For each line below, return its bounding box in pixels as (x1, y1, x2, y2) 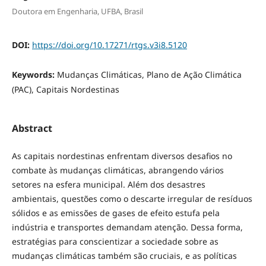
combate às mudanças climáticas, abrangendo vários (11, 164, 224, 176)
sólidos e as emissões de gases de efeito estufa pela (11, 207, 220, 219)
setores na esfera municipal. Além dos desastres (11, 179, 205, 191)
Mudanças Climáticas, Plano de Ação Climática (56, 68, 242, 80)
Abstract (11, 122, 52, 135)
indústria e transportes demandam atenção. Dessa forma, (11, 221, 243, 233)
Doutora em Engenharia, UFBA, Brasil (11, 5, 143, 17)
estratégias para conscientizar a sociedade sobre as (11, 236, 218, 248)
